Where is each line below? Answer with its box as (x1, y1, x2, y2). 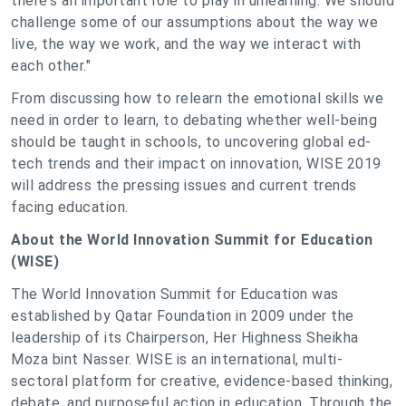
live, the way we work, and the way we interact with (11, 35, 362, 53)
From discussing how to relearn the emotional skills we (11, 90, 383, 107)
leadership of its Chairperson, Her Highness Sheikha (11, 329, 359, 346)
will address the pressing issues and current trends (11, 177, 357, 194)
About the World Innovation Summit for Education (11, 231, 373, 248)
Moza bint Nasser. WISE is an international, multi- (11, 351, 343, 368)
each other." (11, 57, 91, 74)
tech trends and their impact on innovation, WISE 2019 (11, 155, 382, 172)
